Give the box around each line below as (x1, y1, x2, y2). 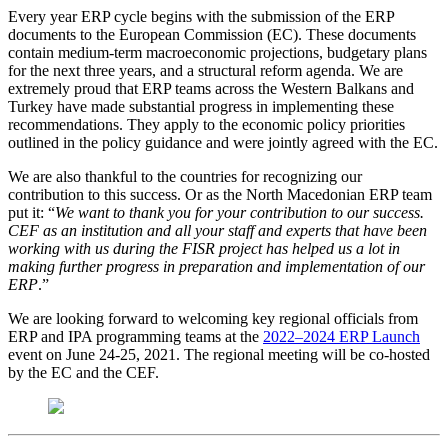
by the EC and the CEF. (8, 364, 159, 382)
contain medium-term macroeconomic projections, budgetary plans (8, 44, 427, 62)
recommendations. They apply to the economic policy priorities (8, 116, 405, 134)
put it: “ (8, 204, 55, 222)
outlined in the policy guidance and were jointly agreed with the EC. (8, 134, 438, 152)
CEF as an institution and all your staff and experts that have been (8, 222, 427, 240)
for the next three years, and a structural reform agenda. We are (8, 62, 403, 80)
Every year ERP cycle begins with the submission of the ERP (8, 8, 394, 26)
